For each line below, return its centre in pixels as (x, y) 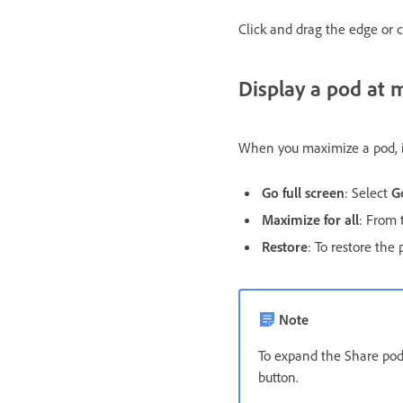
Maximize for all (310, 219)
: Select (368, 192)
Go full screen (303, 192)
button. (278, 376)
